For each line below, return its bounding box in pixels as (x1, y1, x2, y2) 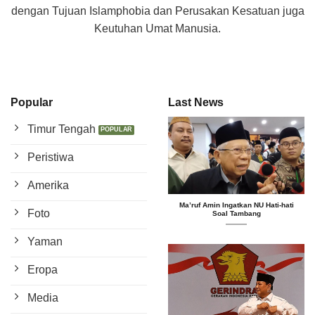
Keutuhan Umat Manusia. (94, 22, 221, 34)
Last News (168, 96, 224, 109)
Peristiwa (27, 151, 74, 164)
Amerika (27, 179, 69, 192)
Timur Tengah (27, 123, 96, 136)
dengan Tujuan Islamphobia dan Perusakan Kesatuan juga (11, 4, 304, 17)
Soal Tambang (212, 210, 261, 218)
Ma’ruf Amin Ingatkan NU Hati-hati (179, 201, 294, 210)
